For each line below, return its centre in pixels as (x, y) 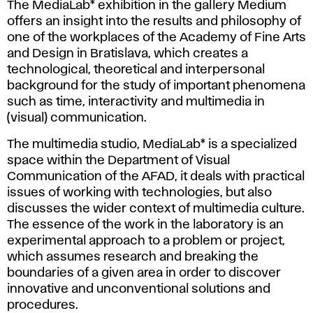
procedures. (43, 305)
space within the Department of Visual (118, 160)
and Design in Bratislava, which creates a (128, 53)
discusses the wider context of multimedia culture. (156, 209)
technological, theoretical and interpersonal (136, 70)
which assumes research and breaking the (133, 257)
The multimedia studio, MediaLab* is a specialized (152, 144)
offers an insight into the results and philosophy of (154, 21)
